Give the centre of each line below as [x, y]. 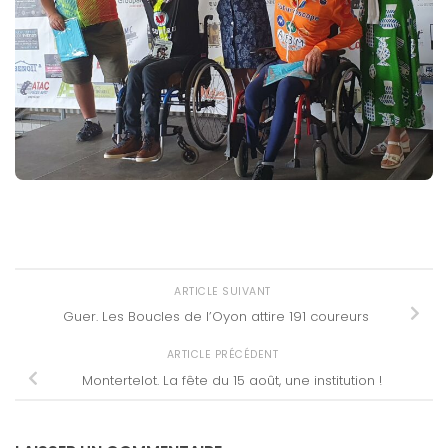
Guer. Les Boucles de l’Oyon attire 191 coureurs [216, 316]
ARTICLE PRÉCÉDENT [224, 355]
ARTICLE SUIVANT [224, 291]
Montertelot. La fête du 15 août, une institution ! [232, 381]
